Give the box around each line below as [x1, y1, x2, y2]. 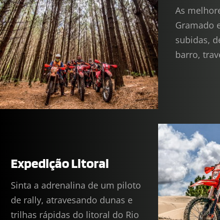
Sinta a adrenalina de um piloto [11, 179, 141, 191]
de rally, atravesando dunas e [11, 193, 133, 206]
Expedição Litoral [11, 154, 109, 171]
